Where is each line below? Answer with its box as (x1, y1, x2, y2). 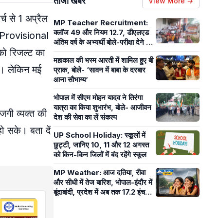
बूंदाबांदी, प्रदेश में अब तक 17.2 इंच (54, 187, 145, 197)
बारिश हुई (54, 197, 77, 206)
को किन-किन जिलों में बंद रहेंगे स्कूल (54, 150, 146, 159)
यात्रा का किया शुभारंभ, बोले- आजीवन (54, 103, 151, 112)
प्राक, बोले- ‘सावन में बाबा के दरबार (54, 65, 145, 74)
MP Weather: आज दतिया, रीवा (54, 168, 145, 177)
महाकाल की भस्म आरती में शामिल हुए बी (54, 55, 153, 65)
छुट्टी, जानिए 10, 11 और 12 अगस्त (54, 140, 149, 149)
